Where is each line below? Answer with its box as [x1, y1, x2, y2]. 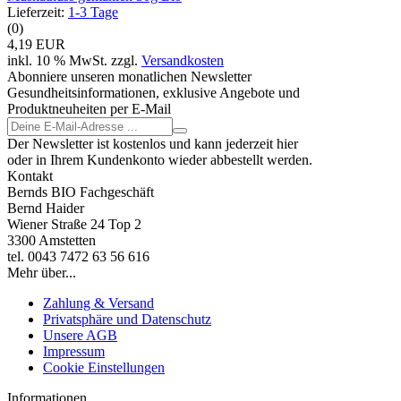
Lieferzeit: [7, 4, 68, 20]
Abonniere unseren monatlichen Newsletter [7, 68, 252, 84]
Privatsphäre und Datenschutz [43, 311, 211, 327]
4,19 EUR [7, 36, 65, 52]
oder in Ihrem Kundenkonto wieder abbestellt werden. [7, 151, 312, 167]
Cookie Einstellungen [43, 359, 165, 375]
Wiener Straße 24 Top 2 [7, 216, 141, 232]
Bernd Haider [7, 200, 84, 216]
